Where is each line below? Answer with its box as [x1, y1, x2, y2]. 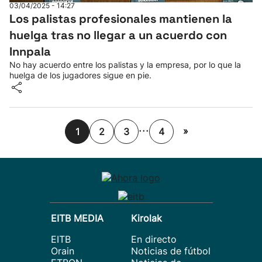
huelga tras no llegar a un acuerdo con [9, 27, 227, 43]
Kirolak [131, 212, 162, 224]
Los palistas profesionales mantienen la [9, 11, 232, 26]
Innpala [9, 44, 51, 59]
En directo [131, 233, 177, 245]
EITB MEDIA [51, 212, 104, 224]
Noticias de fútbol [131, 245, 211, 257]
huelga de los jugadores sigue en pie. [9, 70, 151, 80]
